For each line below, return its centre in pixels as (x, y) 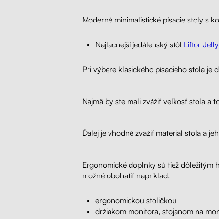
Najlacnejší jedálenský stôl (139, 44)
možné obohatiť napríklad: (126, 175)
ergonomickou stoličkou (136, 201)
